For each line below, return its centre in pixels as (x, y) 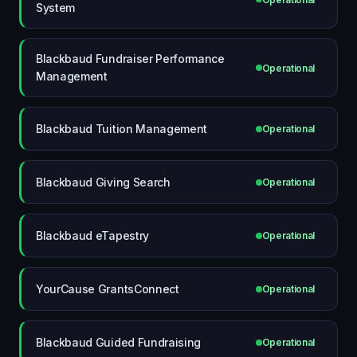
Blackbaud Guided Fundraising (119, 342)
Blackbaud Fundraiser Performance (130, 59)
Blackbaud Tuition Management (122, 128)
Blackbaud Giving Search (103, 182)
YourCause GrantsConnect (108, 288)
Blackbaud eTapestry (92, 235)
